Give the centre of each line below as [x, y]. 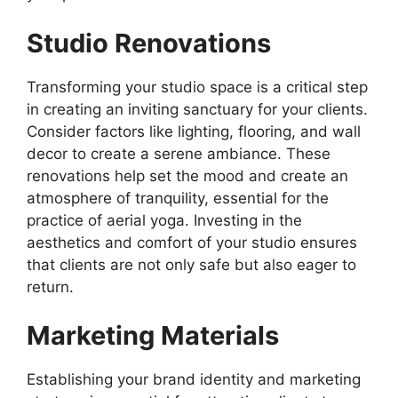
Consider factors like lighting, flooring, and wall [194, 131]
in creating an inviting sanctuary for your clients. [197, 109]
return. [50, 287]
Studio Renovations [149, 43]
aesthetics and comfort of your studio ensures [192, 242]
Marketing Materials [153, 336]
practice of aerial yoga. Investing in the [164, 220]
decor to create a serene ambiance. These [179, 153]
